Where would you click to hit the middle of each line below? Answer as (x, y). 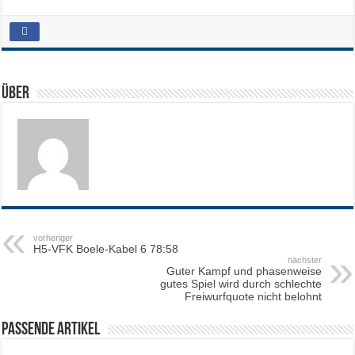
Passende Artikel (51, 330)
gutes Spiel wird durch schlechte (240, 283)
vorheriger (53, 237)
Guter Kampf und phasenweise (244, 271)
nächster (304, 260)
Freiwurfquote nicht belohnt (253, 296)
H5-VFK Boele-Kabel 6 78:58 (106, 248)
